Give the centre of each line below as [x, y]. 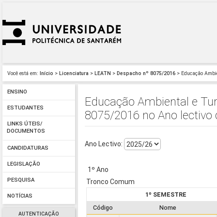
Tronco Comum [111, 181]
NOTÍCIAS [20, 196]
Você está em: [23, 73]
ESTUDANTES [25, 108]
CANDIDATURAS [28, 148]
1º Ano [98, 169]
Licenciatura [74, 73]
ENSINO [17, 92]
